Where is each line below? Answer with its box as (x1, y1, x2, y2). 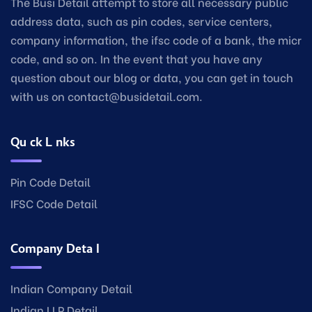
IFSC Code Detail (10, 195, 97, 211)
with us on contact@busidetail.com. (10, 88, 203, 104)
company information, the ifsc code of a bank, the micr (10, 31, 302, 47)
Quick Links (10, 135, 75, 149)
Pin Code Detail (10, 173, 91, 189)
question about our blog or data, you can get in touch (10, 69, 293, 85)
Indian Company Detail (10, 280, 132, 296)
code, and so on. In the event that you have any (10, 50, 263, 66)
